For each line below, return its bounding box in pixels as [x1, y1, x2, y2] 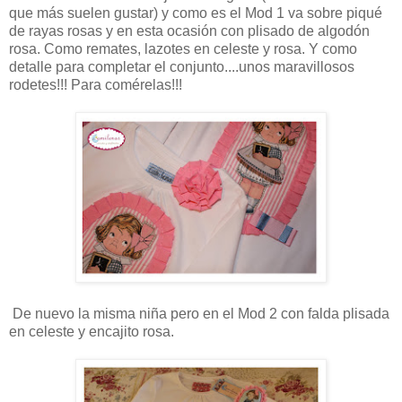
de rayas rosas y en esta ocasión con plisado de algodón [9, 22, 370, 39]
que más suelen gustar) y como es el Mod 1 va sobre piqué [9, 4, 382, 21]
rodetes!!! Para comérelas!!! [9, 76, 182, 92]
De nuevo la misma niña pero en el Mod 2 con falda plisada [9, 305, 389, 321]
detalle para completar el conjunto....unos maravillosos [9, 58, 354, 74]
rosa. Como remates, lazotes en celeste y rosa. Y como [9, 40, 357, 57]
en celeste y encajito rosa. [9, 323, 174, 339]
